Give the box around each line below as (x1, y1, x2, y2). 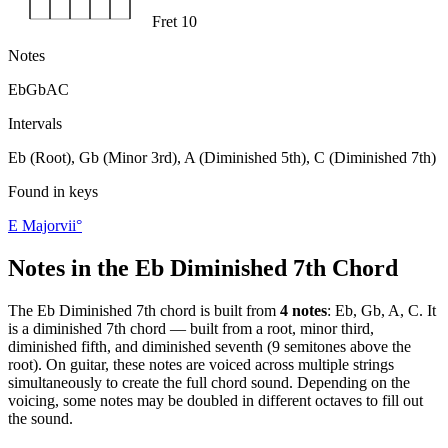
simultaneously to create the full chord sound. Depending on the (8, 373, 410, 391)
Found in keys (8, 182, 98, 200)
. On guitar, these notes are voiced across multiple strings (38, 355, 394, 373)
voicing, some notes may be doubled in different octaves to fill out (8, 391, 423, 409)
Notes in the (8, 254, 135, 281)
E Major (8, 216, 60, 234)
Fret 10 (152, 12, 197, 30)
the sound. (8, 409, 73, 427)
